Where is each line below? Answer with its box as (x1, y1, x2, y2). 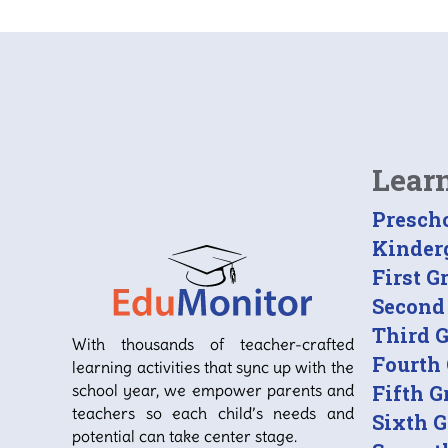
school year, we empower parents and (72, 380, 354, 401)
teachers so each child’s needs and (72, 403, 354, 424)
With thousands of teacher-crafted (72, 334, 354, 355)
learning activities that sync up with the (72, 357, 354, 378)
